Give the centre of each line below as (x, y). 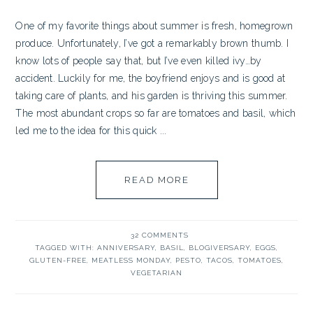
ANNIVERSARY (126, 248)
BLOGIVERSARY (219, 248)
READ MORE (156, 180)
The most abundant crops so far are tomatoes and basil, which (156, 113)
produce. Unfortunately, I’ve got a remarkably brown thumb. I (152, 43)
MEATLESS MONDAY (131, 260)
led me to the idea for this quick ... (91, 131)
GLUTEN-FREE (58, 260)
